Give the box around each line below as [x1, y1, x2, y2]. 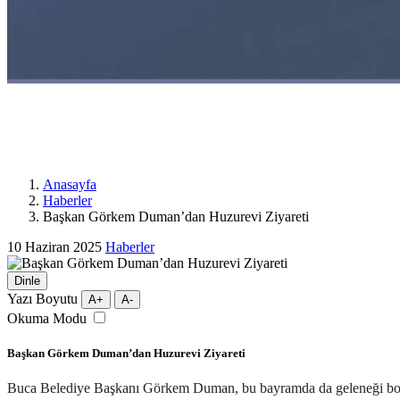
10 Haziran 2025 [7, 238, 102, 254]
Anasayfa [43, 176, 96, 192]
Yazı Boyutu [7, 290, 78, 306]
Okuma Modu [7, 310, 87, 326]
